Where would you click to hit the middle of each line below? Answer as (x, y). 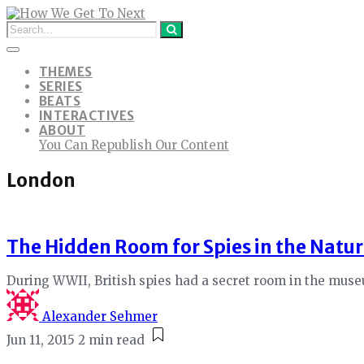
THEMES (66, 72)
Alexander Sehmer (100, 316)
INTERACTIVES (87, 116)
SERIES (61, 87)
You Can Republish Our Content (134, 145)
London (41, 180)
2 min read (111, 340)
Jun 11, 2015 (41, 340)
